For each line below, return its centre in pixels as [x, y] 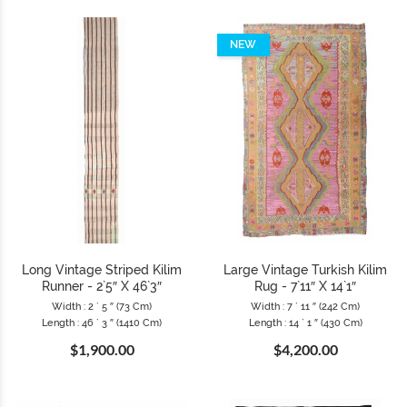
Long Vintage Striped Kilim [102, 270]
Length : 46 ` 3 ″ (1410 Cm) [102, 323]
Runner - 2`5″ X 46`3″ [102, 287]
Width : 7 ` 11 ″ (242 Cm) [305, 307]
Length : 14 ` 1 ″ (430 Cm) [305, 323]
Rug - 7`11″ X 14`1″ [305, 287]
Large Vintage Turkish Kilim [305, 270]
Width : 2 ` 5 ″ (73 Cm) [102, 307]
